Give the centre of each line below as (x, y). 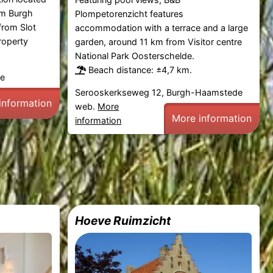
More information (212, 119)
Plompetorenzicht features (129, 14)
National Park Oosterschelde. (135, 56)
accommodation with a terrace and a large (162, 28)
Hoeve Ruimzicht (123, 221)
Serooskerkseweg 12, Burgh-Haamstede (159, 93)
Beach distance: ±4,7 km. (140, 70)
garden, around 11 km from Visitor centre (159, 42)
